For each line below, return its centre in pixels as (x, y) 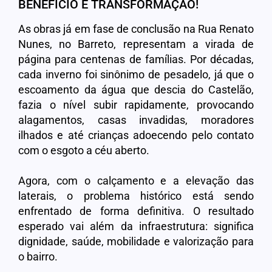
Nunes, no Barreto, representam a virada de (136, 44)
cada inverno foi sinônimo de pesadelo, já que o (136, 74)
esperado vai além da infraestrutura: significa (136, 226)
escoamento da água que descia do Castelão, (136, 89)
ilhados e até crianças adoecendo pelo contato (136, 135)
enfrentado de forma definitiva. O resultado (136, 211)
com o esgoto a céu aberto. (84, 150)
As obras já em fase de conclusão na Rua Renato (136, 29)
